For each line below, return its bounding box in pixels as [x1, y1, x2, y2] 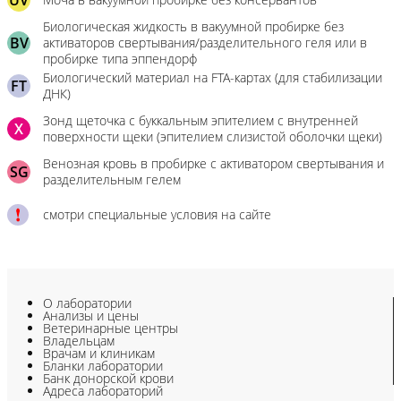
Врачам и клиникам [43, 345, 155, 362]
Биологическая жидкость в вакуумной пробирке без [43, 18, 344, 35]
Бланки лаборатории [43, 357, 163, 374]
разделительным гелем [43, 171, 181, 188]
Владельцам [43, 332, 115, 349]
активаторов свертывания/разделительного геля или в [43, 34, 367, 51]
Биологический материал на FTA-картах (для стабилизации [43, 69, 382, 86]
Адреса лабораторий [43, 382, 163, 399]
